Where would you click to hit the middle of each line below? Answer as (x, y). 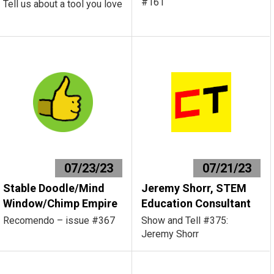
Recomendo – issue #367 (59, 220)
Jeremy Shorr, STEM (194, 188)
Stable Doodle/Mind (54, 188)
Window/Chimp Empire (61, 203)
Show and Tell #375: (185, 220)
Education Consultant (196, 203)
